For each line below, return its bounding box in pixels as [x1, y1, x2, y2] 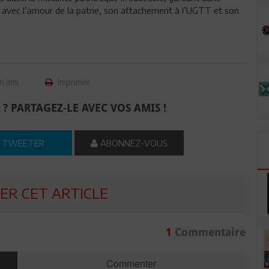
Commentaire [171, 225, 246, 238]
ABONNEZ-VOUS [98, 137, 168, 148]
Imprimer [56, 76, 91, 87]
